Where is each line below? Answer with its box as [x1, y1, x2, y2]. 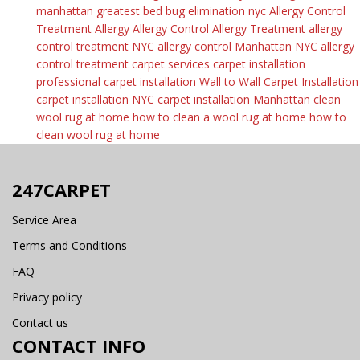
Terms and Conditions [12, 238, 127, 253]
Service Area [12, 212, 76, 227]
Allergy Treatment [212, 21, 305, 36]
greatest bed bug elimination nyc [96, 3, 266, 18]
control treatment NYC [36, 39, 154, 54]
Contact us [12, 315, 68, 330]
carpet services [132, 56, 210, 72]
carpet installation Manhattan [157, 92, 310, 107]
